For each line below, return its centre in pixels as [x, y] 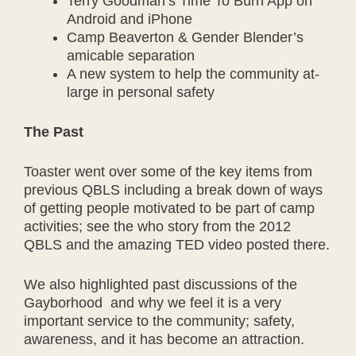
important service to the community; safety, [159, 321]
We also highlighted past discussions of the [161, 284]
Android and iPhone [130, 19]
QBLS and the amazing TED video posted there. [177, 245]
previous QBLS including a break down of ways [173, 190]
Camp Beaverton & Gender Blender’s [185, 37]
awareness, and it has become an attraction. [164, 339]
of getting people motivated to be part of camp [169, 208]
